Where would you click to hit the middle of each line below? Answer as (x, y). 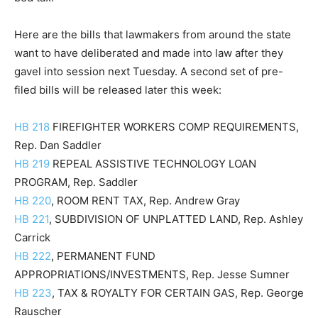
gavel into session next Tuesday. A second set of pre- (149, 71)
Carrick (32, 237)
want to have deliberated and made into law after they (149, 53)
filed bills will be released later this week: (118, 90)
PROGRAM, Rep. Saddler (76, 182)
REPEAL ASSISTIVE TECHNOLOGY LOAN (153, 164)
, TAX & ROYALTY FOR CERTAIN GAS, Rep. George (178, 293)
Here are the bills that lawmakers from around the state (153, 34)
